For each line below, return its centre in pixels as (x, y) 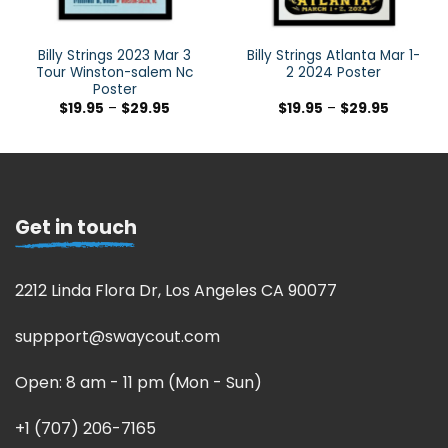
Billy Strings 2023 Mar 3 (114, 56)
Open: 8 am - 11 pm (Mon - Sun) (138, 382)
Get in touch (76, 228)
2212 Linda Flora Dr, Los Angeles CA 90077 (176, 291)
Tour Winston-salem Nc (114, 73)
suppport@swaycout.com (117, 337)
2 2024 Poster (333, 73)
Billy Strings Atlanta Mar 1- (333, 56)
